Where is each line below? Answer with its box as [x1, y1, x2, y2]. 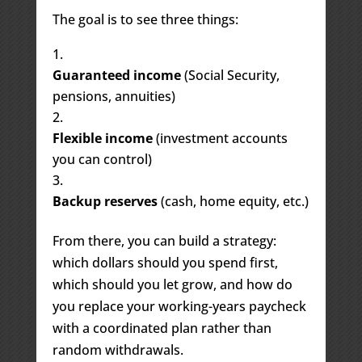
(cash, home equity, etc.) [157, 192, 309, 210]
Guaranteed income [52, 65, 181, 84]
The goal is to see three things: [52, 10, 238, 28]
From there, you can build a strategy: [52, 231, 276, 250]
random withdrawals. [52, 340, 183, 359]
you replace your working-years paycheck [52, 297, 306, 315]
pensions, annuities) [52, 86, 175, 105]
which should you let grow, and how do [52, 275, 293, 293]
